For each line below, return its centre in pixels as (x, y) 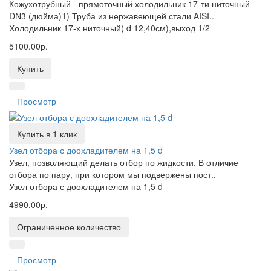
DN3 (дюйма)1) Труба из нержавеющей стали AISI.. (112, 16)
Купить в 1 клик (47, 134)
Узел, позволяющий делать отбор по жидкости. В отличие (124, 162)
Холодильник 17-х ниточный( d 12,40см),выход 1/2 (109, 28)
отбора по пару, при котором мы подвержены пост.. (113, 174)
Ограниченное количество (69, 227)
